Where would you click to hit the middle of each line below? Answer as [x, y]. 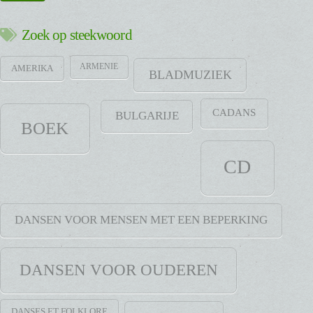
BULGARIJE [147, 116]
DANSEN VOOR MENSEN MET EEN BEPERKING [141, 219]
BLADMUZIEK [190, 74]
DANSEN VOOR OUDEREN [118, 270]
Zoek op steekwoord [77, 35]
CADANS [234, 113]
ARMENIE [99, 67]
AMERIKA [32, 68]
